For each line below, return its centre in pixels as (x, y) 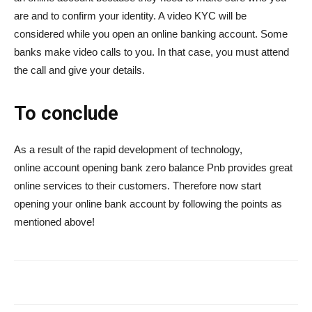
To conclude (66, 114)
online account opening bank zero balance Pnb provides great (153, 168)
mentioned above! (54, 222)
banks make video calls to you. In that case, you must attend (151, 52)
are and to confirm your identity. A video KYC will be (130, 16)
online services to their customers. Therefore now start (138, 186)
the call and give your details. (79, 70)
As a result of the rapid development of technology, (128, 150)
